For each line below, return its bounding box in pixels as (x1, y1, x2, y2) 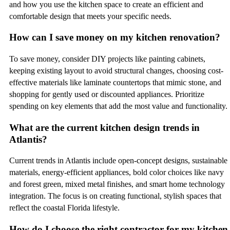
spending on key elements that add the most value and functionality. (9, 101, 227, 110)
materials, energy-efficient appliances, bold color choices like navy (9, 168, 224, 177)
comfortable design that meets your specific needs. (9, 11, 171, 21)
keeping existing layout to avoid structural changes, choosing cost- (9, 66, 223, 75)
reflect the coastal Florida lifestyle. (9, 203, 120, 213)
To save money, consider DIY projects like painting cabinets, (9, 54, 205, 63)
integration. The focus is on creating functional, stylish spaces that (9, 191, 221, 201)
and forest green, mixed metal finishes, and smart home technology (9, 180, 225, 189)
